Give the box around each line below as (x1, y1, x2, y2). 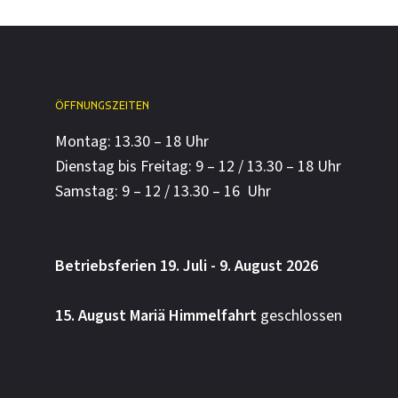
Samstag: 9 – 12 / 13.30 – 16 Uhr (54, 181, 271, 203)
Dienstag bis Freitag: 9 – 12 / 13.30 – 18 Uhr (54, 156, 341, 178)
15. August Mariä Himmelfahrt (54, 306, 257, 327)
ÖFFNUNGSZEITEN (54, 99, 149, 115)
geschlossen (256, 306, 342, 327)
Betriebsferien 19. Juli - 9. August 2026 (54, 256, 318, 277)
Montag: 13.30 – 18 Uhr (54, 131, 209, 153)
